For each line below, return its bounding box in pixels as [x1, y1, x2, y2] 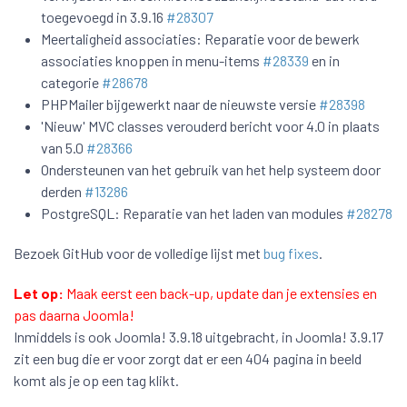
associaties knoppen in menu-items [41, 52, 263, 70]
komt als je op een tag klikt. [14, 372, 179, 390]
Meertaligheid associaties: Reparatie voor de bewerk [41, 30, 360, 48]
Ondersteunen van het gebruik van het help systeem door [41, 161, 381, 179]
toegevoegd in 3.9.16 [41, 8, 166, 26]
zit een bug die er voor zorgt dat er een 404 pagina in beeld [14, 350, 362, 368]
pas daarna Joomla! [14, 306, 134, 324]
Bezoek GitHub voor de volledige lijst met [14, 244, 263, 263]
